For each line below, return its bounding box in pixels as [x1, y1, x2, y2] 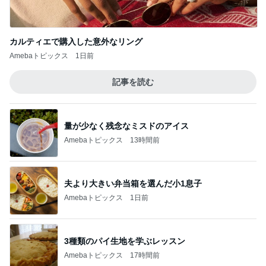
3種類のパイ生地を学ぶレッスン [64, 236, 185, 246]
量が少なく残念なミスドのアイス [64, 121, 189, 131]
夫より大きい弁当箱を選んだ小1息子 [64, 178, 202, 188]
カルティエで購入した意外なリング [9, 37, 142, 46]
